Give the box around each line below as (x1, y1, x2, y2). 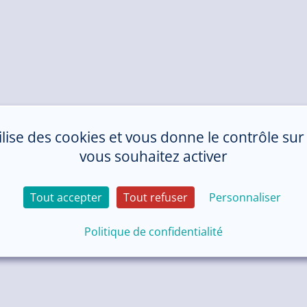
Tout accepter (30, 189, 103, 205)
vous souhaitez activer (79, 146, 228, 166)
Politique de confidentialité (84, 223, 223, 239)
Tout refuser (123, 189, 188, 205)
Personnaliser (209, 189, 282, 205)
